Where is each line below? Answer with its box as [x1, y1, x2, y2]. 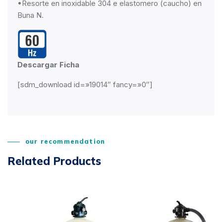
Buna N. [17, 10, 44, 20]
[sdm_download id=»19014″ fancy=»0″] [17, 80, 153, 89]
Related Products [7, 154, 101, 168]
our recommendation [25, 137, 106, 145]
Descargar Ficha [17, 60, 79, 69]
